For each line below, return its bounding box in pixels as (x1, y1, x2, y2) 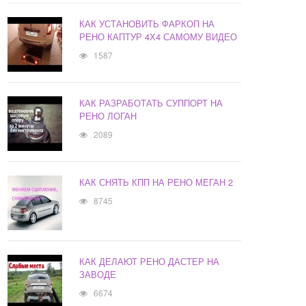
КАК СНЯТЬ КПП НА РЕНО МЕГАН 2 (79, 176, 234, 189)
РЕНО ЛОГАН (79, 109, 137, 123)
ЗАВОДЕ (79, 268, 117, 281)
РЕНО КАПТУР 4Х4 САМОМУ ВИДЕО (79, 30, 238, 44)
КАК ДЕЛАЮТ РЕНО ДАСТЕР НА (79, 255, 220, 268)
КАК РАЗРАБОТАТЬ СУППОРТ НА (79, 96, 223, 110)
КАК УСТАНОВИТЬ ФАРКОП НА (79, 17, 215, 31)
